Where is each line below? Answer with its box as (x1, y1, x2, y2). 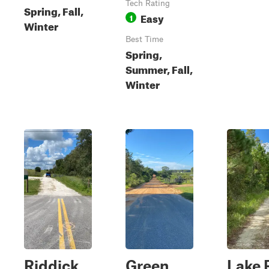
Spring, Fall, (24, 2, 83, 18)
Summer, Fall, (125, 60, 193, 76)
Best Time (125, 34, 163, 44)
